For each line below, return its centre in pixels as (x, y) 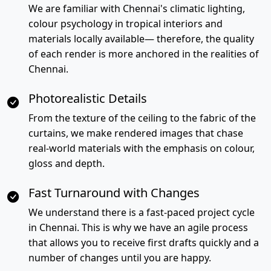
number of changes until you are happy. (120, 258)
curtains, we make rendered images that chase (136, 133)
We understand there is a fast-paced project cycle (142, 212)
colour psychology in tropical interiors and (126, 24)
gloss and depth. (67, 163)
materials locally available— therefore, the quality (141, 39)
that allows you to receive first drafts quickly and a (144, 243)
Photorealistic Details (88, 98)
